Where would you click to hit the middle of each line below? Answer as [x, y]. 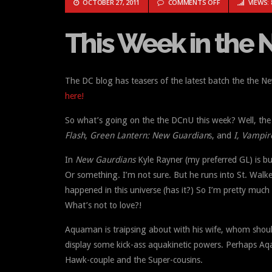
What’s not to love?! [103, 205]
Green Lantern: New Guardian [149, 135]
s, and [221, 135]
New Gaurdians [105, 159]
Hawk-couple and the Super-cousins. [134, 260]
